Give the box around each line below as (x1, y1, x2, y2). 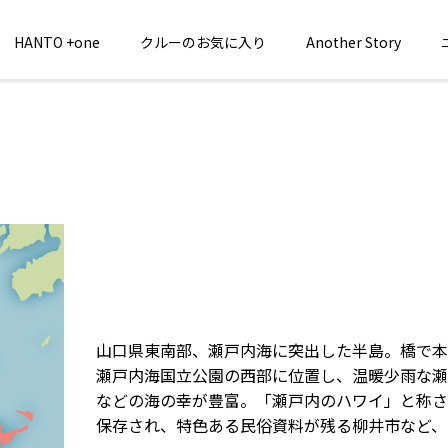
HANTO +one (14, 31, 100, 52)
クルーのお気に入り (140, 31, 266, 52)
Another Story (306, 31, 401, 52)
